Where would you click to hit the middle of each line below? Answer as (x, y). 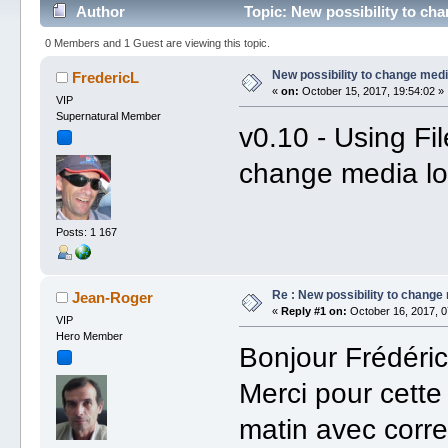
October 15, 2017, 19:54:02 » (371, 90)
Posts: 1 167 (86, 232)
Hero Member (89, 335)
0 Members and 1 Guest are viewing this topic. (157, 42)
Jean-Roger (113, 297)
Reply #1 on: (313, 310)
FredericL (106, 77)
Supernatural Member (108, 115)
